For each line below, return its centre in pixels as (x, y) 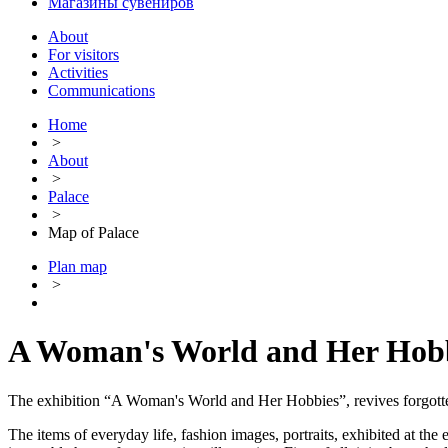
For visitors (83, 54)
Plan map (77, 266)
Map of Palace (93, 232)
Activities (78, 72)
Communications (101, 90)
